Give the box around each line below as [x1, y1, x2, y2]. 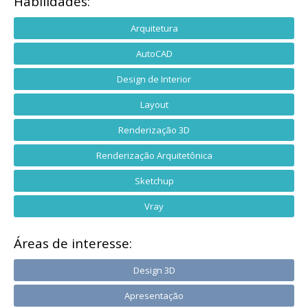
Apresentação [124, 289, 184, 302]
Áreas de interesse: [14, 234, 132, 252]
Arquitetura [130, 21, 178, 34]
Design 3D [133, 263, 175, 276]
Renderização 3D [118, 123, 190, 136]
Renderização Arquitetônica [96, 148, 212, 162]
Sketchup [134, 174, 174, 187]
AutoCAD [135, 47, 173, 60]
